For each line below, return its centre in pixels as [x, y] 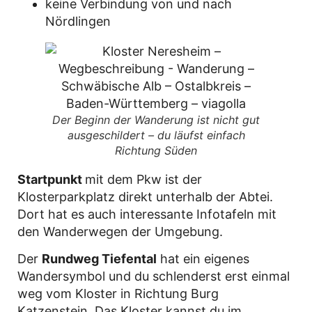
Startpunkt [51, 179]
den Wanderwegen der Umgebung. [120, 231]
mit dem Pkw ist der [143, 179]
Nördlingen [78, 21]
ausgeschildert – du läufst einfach [156, 135]
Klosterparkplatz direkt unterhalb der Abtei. [145, 196]
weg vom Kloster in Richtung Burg [118, 294]
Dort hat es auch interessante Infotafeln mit [147, 214]
